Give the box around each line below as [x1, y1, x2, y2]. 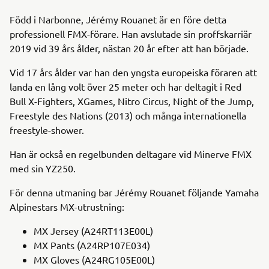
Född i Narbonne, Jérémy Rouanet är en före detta [10, 13, 226, 25]
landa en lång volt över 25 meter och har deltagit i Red [10, 80, 241, 92]
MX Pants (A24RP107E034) [34, 238, 150, 251]
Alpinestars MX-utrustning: [10, 200, 124, 213]
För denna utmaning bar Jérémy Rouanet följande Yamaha [10, 186, 259, 198]
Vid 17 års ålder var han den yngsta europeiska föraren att [10, 65, 257, 78]
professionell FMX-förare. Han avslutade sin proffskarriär [10, 27, 252, 40]
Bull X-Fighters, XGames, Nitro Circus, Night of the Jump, [10, 94, 254, 107]
